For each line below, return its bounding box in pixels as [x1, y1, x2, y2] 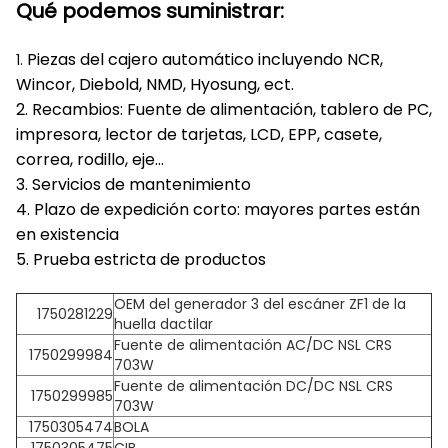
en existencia [16, 223, 119, 246]
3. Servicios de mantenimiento [16, 173, 251, 196]
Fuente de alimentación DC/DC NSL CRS [114, 376, 393, 396]
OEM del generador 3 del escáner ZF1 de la [114, 294, 406, 314]
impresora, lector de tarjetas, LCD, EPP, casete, [16, 123, 382, 146]
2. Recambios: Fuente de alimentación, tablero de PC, [16, 98, 432, 121]
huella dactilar [114, 314, 213, 334]
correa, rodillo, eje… [16, 148, 164, 171]
